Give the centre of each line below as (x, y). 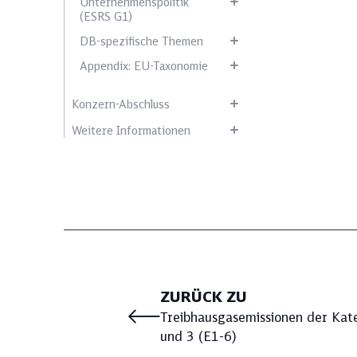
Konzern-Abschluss (121, 104)
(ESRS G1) (106, 17)
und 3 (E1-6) (198, 336)
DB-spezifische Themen (141, 41)
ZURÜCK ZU (204, 297)
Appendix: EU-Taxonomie (144, 66)
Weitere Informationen (131, 131)
